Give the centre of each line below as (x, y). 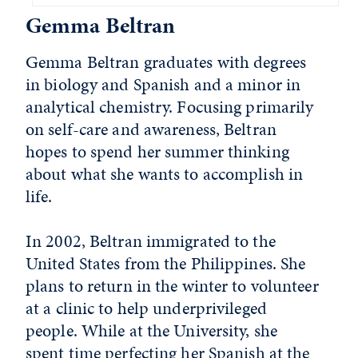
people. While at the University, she (152, 330)
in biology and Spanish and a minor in (163, 84)
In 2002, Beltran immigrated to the (151, 241)
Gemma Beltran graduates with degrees (166, 62)
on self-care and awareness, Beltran (151, 129)
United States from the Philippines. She (166, 263)
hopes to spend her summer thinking (157, 151)
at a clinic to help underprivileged (146, 308)
